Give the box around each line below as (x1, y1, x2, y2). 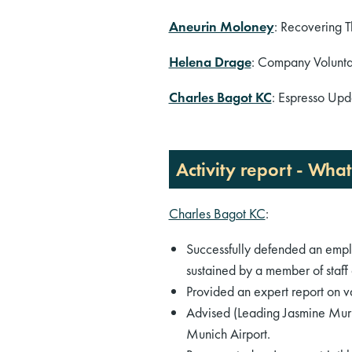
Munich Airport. (186, 324, 270, 343)
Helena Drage (168, 53, 251, 71)
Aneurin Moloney (168, 17, 274, 36)
